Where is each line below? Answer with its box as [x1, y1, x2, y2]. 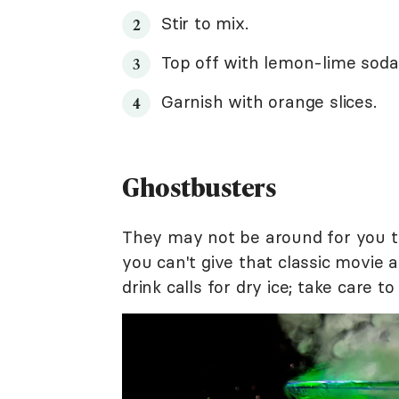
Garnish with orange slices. [161, 91, 377, 112]
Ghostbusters [122, 170, 276, 204]
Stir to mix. [161, 12, 248, 34]
